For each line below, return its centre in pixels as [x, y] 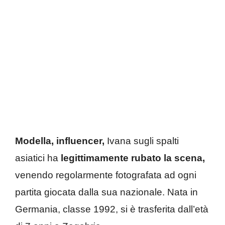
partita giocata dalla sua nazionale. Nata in [106, 192]
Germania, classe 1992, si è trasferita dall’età [112, 209]
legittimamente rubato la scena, [133, 158]
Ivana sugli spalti [142, 141]
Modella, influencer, [60, 141]
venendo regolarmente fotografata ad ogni [106, 175]
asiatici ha [38, 158]
